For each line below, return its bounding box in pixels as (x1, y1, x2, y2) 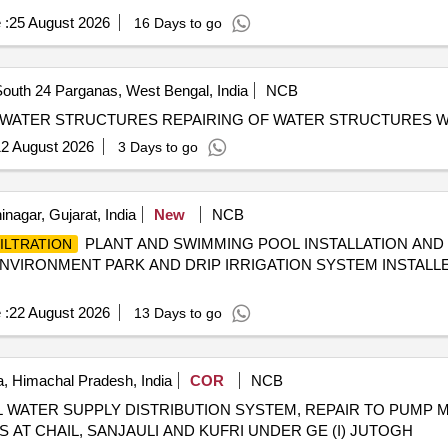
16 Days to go (133, 15, 222, 31)
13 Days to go (133, 305, 222, 321)
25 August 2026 (8, 14, 110, 31)
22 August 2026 (8, 304, 110, 321)
